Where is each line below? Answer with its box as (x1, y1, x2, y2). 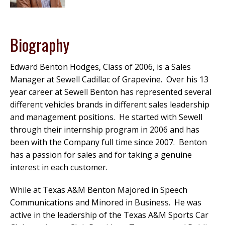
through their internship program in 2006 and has (10, 124, 199, 136)
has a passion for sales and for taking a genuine (10, 149, 192, 161)
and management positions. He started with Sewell (10, 111, 202, 123)
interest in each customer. (10, 162, 107, 173)
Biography (10, 33, 69, 57)
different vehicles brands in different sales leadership (10, 99, 209, 110)
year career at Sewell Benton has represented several (10, 86, 211, 98)
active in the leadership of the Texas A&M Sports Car (10, 209, 208, 221)
